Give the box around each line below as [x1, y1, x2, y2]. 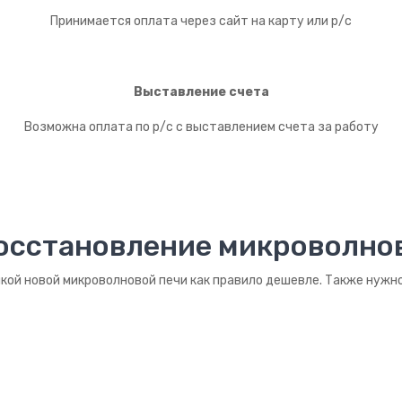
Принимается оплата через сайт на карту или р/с [50, 13, 352, 30]
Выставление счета [133, 83, 269, 100]
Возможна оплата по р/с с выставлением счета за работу [23, 118, 379, 135]
